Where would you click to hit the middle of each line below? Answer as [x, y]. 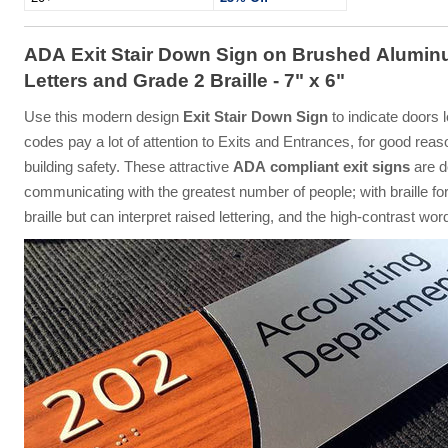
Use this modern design [103, 117]
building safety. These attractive [128, 167]
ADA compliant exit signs [321, 167]
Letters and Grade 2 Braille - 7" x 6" [184, 81]
